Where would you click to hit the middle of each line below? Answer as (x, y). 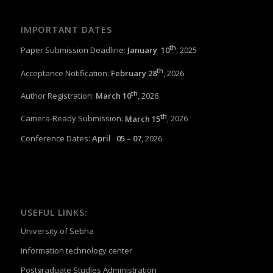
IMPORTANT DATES (66, 30)
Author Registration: (58, 96)
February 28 (133, 73)
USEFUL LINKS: (54, 212)
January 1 (146, 50)
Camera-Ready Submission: (73, 119)
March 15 (142, 119)
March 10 (113, 96)
